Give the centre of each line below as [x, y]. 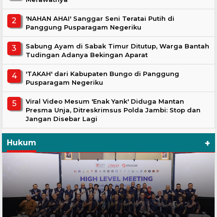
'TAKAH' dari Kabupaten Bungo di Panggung [103, 74]
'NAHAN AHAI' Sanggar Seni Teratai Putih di [100, 19]
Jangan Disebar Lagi [62, 119]
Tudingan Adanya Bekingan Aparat [87, 55]
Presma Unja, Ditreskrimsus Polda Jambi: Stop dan [113, 110]
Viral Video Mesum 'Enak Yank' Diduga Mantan [105, 101]
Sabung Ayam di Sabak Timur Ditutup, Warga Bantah [118, 46]
